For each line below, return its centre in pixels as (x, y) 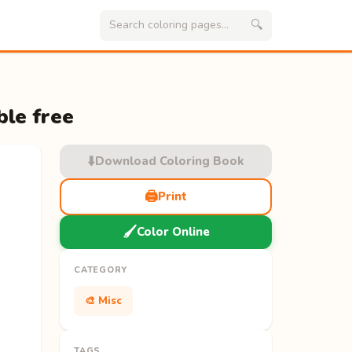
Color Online (173, 231)
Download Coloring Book (170, 161)
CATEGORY (101, 269)
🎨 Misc (103, 301)
